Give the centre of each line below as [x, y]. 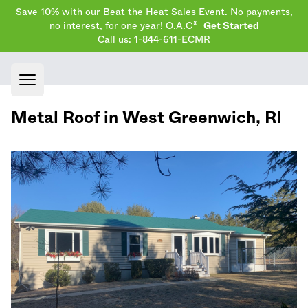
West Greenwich [189, 118]
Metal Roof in [67, 118]
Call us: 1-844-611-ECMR [154, 40]
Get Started [231, 26]
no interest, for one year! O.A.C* [123, 26]
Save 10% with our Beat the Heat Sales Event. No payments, [154, 12]
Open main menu [69, 87]
